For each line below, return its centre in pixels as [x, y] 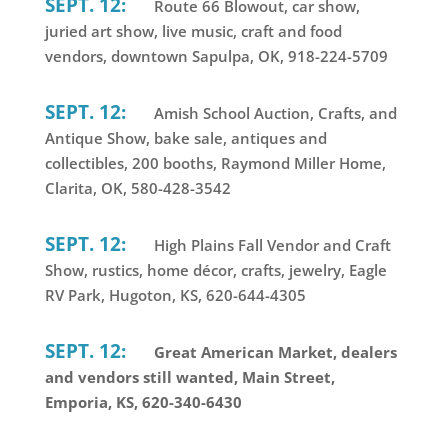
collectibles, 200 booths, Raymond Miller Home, [215, 162]
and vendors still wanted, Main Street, [189, 376]
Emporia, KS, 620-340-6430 [143, 401]
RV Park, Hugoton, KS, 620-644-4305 [175, 294]
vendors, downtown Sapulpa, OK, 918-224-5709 [216, 55]
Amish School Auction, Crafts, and [273, 112]
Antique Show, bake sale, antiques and [185, 137]
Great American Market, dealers [273, 351]
